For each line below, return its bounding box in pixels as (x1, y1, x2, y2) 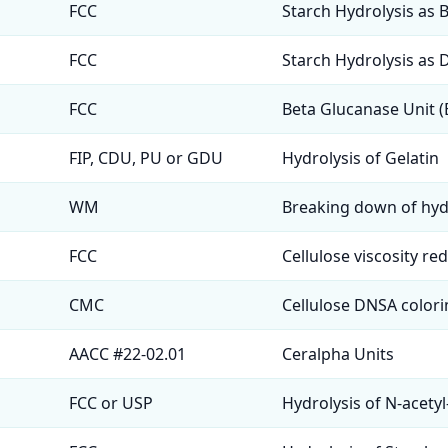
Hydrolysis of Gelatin (282, 147, 439, 169)
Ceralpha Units (282, 343, 394, 365)
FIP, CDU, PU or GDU (69, 147, 223, 169)
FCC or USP (69, 392, 153, 414)
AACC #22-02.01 (69, 343, 186, 365)
